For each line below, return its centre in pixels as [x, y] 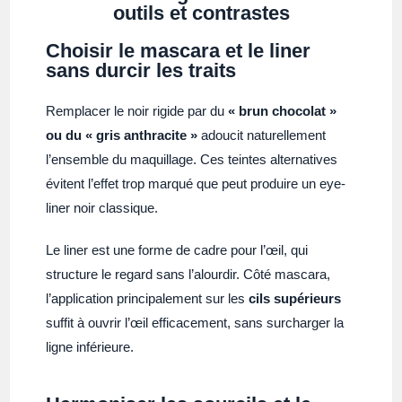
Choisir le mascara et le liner [179, 50]
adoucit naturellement [262, 135]
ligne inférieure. [90, 346]
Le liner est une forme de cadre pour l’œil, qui [177, 249]
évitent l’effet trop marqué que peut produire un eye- [196, 183]
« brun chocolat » [283, 110]
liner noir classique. [102, 207]
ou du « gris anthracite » [122, 135]
